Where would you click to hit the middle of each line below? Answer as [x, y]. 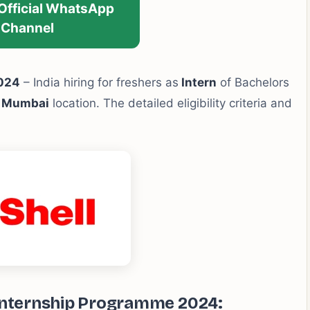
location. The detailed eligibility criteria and [171, 103]
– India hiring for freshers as [99, 82]
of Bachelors [253, 82]
